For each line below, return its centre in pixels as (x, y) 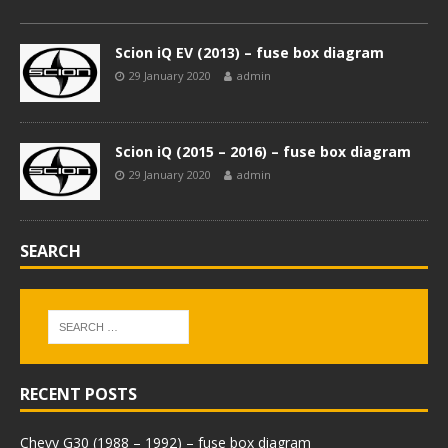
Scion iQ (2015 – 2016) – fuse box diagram (263, 151)
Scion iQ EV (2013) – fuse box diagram (249, 52)
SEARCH (50, 251)
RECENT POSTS (78, 394)
